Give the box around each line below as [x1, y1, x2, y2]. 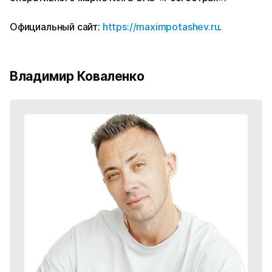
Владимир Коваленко [10, 69, 144, 84]
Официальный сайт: [10, 21, 103, 33]
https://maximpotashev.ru [102, 21, 220, 33]
